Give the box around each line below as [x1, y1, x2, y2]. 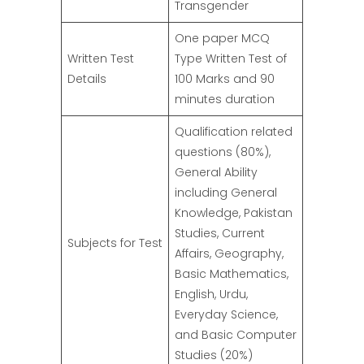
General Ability [175, 164, 258, 181]
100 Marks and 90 [175, 71, 275, 88]
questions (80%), [175, 144, 271, 161]
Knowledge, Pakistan [175, 205, 292, 222]
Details [67, 71, 106, 88]
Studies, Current [175, 225, 265, 242]
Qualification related [175, 123, 292, 141]
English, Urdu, [175, 286, 248, 303]
